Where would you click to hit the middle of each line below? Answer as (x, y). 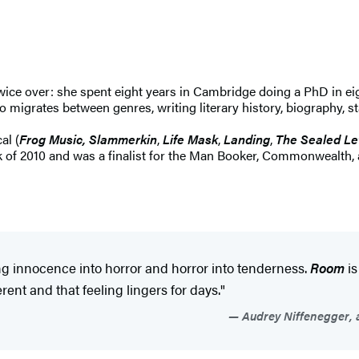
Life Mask (190, 139)
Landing (247, 139)
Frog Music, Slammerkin (88, 139)
